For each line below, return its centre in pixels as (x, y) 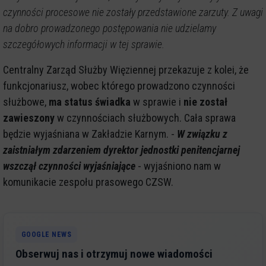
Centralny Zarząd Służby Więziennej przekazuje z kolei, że (126, 69)
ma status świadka (90, 102)
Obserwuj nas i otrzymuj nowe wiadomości (114, 254)
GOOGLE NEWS (47, 234)
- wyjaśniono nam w (178, 166)
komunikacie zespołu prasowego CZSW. (88, 182)
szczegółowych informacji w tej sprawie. (84, 44)
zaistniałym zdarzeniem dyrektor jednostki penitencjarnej (121, 150)
